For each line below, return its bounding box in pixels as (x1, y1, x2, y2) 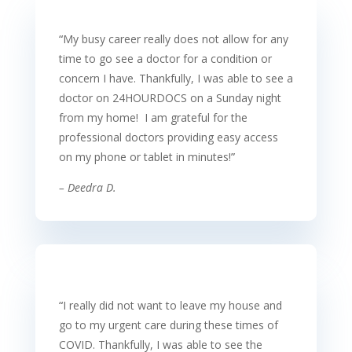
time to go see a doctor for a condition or (58, 51, 272, 66)
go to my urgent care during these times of (58, 317, 278, 332)
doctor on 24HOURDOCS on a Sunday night (58, 90, 281, 105)
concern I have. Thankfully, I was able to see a (58, 71, 293, 86)
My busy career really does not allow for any (62, 31, 288, 46)
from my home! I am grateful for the (58, 110, 247, 125)
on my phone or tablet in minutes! (58, 149, 231, 164)
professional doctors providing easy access (58, 130, 278, 145)
